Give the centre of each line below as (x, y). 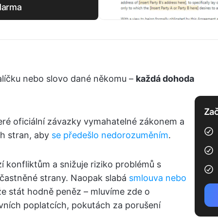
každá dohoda (165, 79)
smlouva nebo (158, 178)
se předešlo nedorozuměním (110, 135)
